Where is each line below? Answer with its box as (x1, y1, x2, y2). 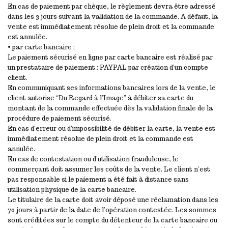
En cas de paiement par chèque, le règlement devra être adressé (8, 2, 216, 10)
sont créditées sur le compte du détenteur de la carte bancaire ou (8, 216, 217, 224)
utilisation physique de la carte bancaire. (8, 185, 136, 193)
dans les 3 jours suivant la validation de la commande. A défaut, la (8, 12, 218, 20)
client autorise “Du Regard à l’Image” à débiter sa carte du (8, 94, 193, 102)
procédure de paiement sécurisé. (8, 114, 111, 122)
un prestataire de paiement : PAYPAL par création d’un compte (8, 63, 208, 71)
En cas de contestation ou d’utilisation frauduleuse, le (8, 155, 179, 163)
